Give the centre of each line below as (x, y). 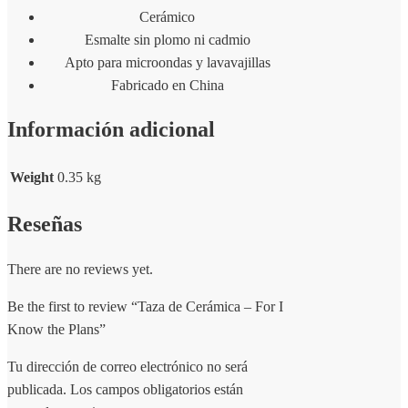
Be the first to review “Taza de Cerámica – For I (145, 306)
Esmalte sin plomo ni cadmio (167, 39)
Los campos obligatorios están (157, 389)
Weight (32, 177)
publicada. (37, 389)
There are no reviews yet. (80, 269)
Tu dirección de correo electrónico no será (127, 366)
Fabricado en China (167, 85)
